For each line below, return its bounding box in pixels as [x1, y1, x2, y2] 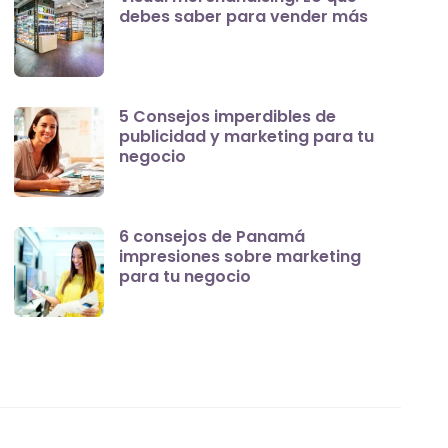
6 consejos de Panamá [119, 225, 306, 249]
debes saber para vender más [119, 5, 369, 29]
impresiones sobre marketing [119, 245, 362, 269]
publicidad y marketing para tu [119, 125, 375, 149]
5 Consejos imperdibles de [119, 105, 337, 129]
